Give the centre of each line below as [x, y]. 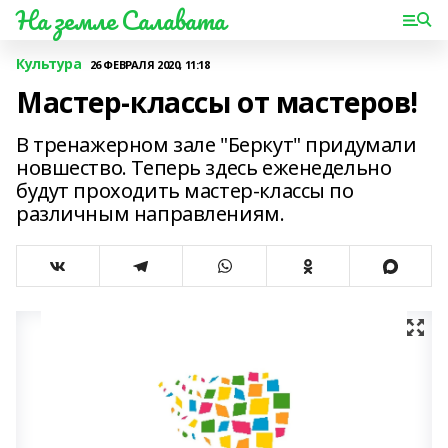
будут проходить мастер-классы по [185, 190]
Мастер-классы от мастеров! [217, 102]
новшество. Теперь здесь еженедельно [204, 167]
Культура [49, 63]
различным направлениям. [150, 213]
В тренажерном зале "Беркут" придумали [216, 144]
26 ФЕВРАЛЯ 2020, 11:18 [149, 64]
